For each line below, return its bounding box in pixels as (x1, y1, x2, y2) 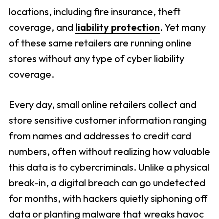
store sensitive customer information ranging (8, 114, 207, 127)
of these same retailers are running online (8, 37, 192, 49)
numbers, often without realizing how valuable (8, 145, 210, 158)
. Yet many (159, 21, 206, 34)
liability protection (75, 21, 160, 34)
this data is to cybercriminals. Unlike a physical (8, 161, 209, 174)
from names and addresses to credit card (8, 130, 191, 142)
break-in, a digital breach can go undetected (8, 176, 205, 189)
